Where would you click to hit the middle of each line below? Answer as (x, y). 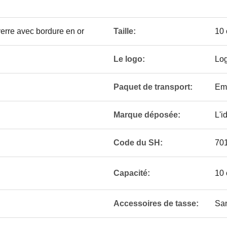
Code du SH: (138, 143)
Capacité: (132, 173)
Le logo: (129, 59)
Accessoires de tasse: (156, 203)
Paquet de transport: (153, 87)
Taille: (125, 31)
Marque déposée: (147, 115)
